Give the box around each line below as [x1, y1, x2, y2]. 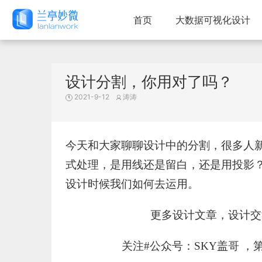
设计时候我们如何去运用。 [65, 178, 199, 190]
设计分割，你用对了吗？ [65, 73, 233, 91]
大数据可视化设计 [175, 14, 250, 26]
